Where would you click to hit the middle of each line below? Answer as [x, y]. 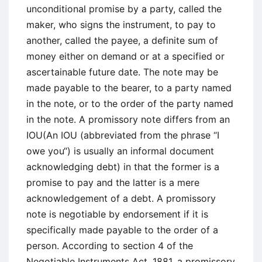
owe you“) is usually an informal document [120, 151]
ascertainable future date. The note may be [122, 72]
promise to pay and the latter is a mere [113, 182]
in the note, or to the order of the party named [130, 103]
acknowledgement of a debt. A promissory [121, 198]
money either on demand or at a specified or [125, 56]
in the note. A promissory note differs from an [128, 119]
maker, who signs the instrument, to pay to [121, 24]
